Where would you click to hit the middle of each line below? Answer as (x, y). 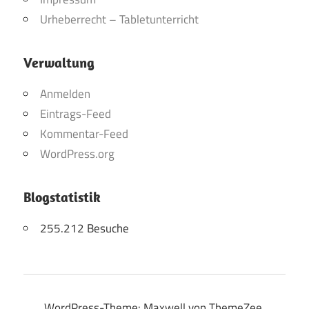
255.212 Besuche (84, 229)
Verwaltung (59, 63)
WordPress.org (77, 154)
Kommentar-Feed (84, 134)
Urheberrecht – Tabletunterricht (119, 20)
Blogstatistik (62, 197)
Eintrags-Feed (76, 114)
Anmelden (65, 94)
